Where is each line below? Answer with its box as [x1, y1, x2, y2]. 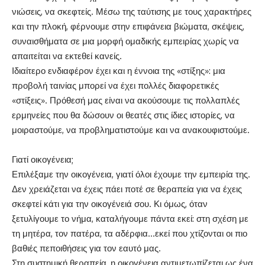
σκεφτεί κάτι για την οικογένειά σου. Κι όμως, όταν [12, 198, 208, 209]
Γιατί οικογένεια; [12, 154, 73, 165]
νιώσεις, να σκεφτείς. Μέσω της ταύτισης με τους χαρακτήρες [12, 6, 251, 17]
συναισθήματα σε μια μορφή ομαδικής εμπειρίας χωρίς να [12, 35, 239, 47]
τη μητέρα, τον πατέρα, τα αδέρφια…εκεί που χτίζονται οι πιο [12, 228, 247, 239]
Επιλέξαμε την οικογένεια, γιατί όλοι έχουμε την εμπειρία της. [12, 169, 250, 180]
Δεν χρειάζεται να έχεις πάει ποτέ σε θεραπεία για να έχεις [12, 183, 242, 195]
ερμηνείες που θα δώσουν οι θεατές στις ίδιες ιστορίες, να [12, 109, 235, 121]
